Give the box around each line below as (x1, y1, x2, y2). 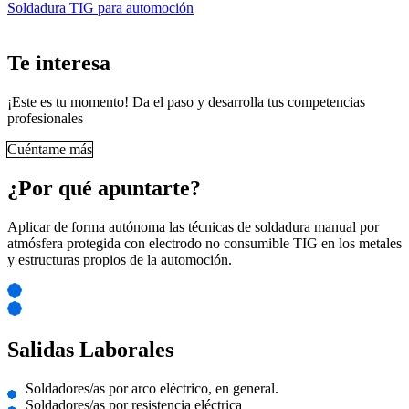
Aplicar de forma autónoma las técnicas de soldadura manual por (7, 218, 379, 235)
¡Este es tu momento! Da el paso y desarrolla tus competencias (7, 93, 365, 110)
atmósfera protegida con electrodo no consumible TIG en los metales (7, 235, 402, 251)
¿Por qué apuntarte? (7, 175, 201, 200)
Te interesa (7, 51, 110, 76)
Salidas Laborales (7, 337, 173, 362)
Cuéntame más (7, 141, 92, 157)
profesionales (7, 110, 83, 126)
